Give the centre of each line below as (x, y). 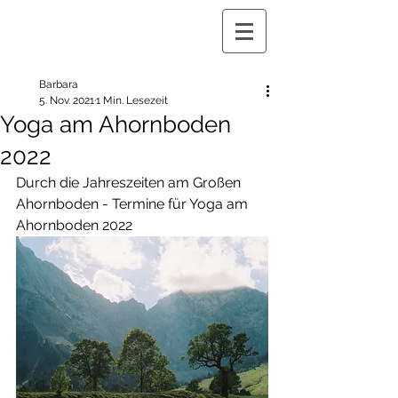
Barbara (59, 84)
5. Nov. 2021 (67, 100)
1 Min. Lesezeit (132, 100)
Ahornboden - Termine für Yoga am (134, 204)
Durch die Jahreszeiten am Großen (130, 183)
